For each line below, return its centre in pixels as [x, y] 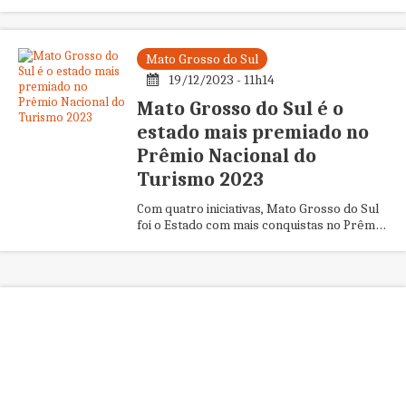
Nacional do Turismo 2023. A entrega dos [254, 241]
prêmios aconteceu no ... [206, 257]
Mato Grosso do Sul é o [240, 109]
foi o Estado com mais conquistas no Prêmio [261, 225]
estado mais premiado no [252, 132]
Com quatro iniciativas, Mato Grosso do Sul [257, 208]
